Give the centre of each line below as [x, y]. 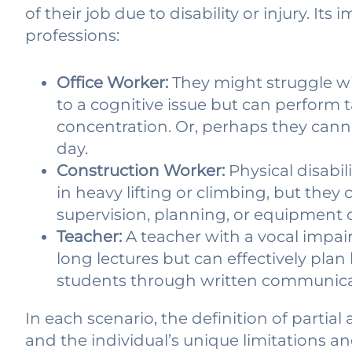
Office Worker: [112, 83]
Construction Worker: [141, 171]
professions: [72, 36]
